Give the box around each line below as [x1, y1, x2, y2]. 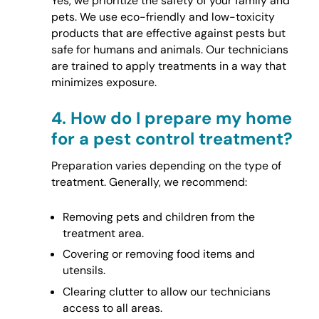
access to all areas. [62, 300, 162, 315]
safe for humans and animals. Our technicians [51, 42, 288, 58]
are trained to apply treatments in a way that [51, 58, 286, 74]
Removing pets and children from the [62, 209, 255, 225]
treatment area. [62, 226, 144, 241]
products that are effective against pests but [51, 26, 286, 41]
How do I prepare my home [70, 107, 292, 130]
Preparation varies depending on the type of [51, 157, 281, 173]
